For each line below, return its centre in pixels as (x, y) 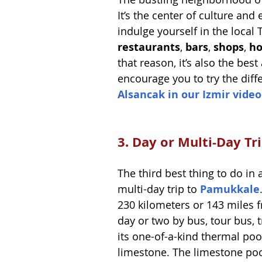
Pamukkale (230, 189)
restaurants (149, 47)
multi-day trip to (159, 189)
